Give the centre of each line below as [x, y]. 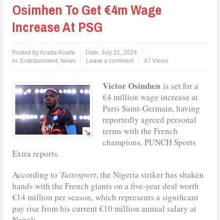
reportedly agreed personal [150, 119]
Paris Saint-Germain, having [151, 108]
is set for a [179, 85]
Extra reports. [36, 153]
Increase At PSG [58, 27]
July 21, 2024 [119, 52]
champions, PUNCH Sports [150, 142]
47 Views [156, 61]
